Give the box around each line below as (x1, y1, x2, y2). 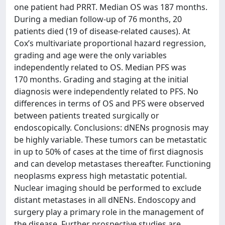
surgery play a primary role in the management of (14, 206, 204, 217)
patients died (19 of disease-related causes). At (14, 26, 190, 37)
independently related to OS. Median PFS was (14, 62, 186, 73)
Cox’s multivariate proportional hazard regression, (14, 38, 206, 49)
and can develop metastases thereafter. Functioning (14, 158, 211, 169)
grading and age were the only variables (14, 50, 167, 61)
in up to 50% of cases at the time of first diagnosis (14, 146, 203, 157)
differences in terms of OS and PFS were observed (14, 98, 204, 109)
